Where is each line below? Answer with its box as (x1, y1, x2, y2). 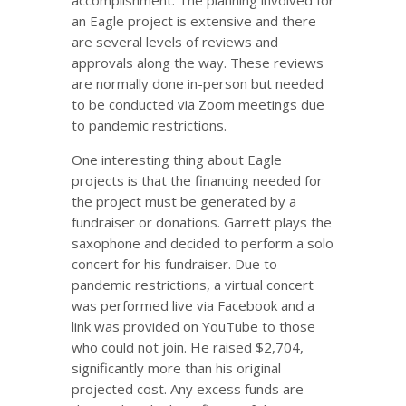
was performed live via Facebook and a (72, 296, 314, 314)
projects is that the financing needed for (72, 171, 323, 189)
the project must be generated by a (72, 192, 296, 210)
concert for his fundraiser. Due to (72, 255, 277, 273)
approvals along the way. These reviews (72, 53, 324, 72)
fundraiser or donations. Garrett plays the (72, 213, 332, 231)
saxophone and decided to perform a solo (72, 234, 333, 252)
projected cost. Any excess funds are (72, 380, 304, 398)
